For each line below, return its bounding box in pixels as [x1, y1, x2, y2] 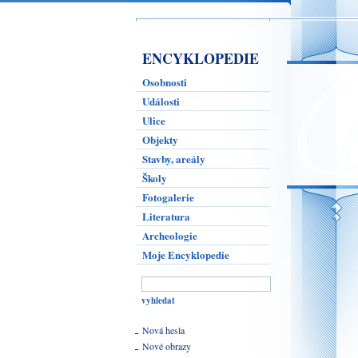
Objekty [142, 132, 178, 147]
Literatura [142, 209, 190, 224]
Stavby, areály [142, 151, 205, 166]
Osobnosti [142, 74, 187, 89]
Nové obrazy [142, 340, 191, 352]
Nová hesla [142, 324, 185, 336]
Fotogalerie [142, 189, 194, 205]
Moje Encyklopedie [142, 247, 229, 262]
